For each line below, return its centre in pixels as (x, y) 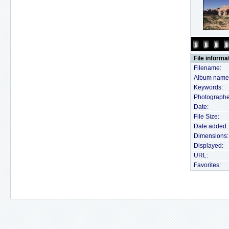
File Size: (207, 117)
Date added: (211, 126)
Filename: (208, 68)
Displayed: (209, 146)
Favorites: (207, 165)
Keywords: (208, 87)
